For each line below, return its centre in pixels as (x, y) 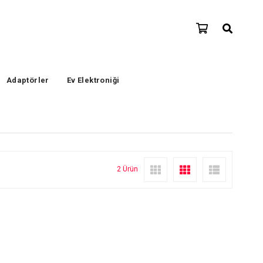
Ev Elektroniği (93, 80)
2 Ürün (127, 169)
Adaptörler (28, 80)
